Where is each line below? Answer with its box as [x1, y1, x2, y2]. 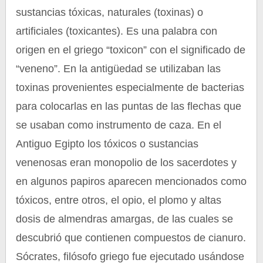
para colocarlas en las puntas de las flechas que [16, 100, 242, 112]
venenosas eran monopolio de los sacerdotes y [16, 157, 237, 168]
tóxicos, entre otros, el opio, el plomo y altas [16, 194, 222, 206]
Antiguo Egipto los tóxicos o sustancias [16, 138, 199, 150]
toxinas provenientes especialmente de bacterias [16, 82, 245, 93]
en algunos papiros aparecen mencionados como [16, 176, 247, 187]
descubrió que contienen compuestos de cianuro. [16, 232, 247, 244]
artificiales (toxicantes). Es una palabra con [16, 25, 218, 37]
